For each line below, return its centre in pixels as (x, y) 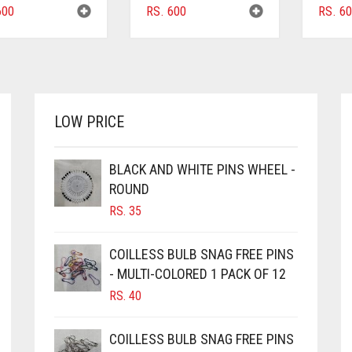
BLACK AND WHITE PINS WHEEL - (202, 169)
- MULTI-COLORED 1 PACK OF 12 (198, 273)
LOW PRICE (89, 121)
